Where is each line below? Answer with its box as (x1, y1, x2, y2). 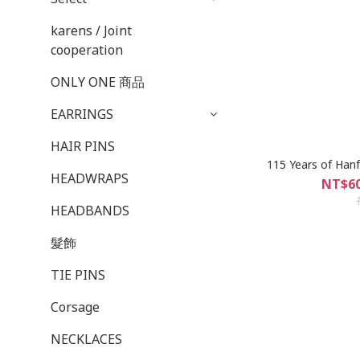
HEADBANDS (51, 202, 129, 219)
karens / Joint (51, 22, 132, 39)
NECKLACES (51, 330, 122, 348)
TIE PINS (51, 266, 105, 284)
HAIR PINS (51, 137, 115, 155)
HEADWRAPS (51, 170, 129, 187)
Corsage (51, 298, 100, 316)
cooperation (51, 41, 123, 59)
